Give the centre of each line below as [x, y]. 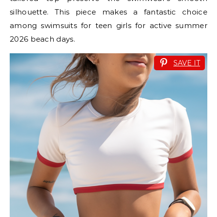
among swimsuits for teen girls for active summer [108, 25]
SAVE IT [187, 63]
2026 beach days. [42, 39]
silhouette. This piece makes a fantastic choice [108, 12]
